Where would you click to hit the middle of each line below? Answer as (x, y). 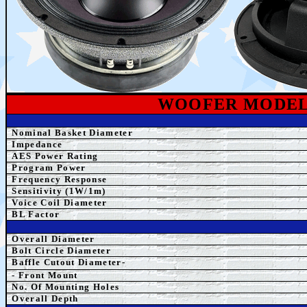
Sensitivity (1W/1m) (59, 191)
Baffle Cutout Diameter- (69, 262)
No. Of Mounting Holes (66, 287)
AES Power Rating (55, 156)
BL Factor (36, 214)
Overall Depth (45, 298)
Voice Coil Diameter (60, 202)
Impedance (37, 144)
